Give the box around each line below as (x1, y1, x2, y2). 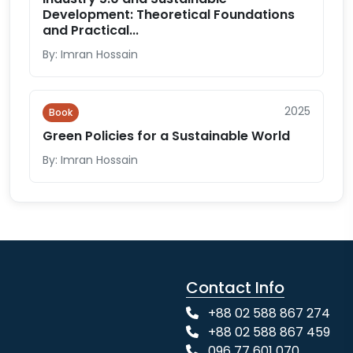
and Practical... (43, 21, 139, 39)
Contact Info (186, 277, 284, 299)
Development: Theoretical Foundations (43, 6, 295, 24)
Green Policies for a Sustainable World (43, 127, 290, 145)
